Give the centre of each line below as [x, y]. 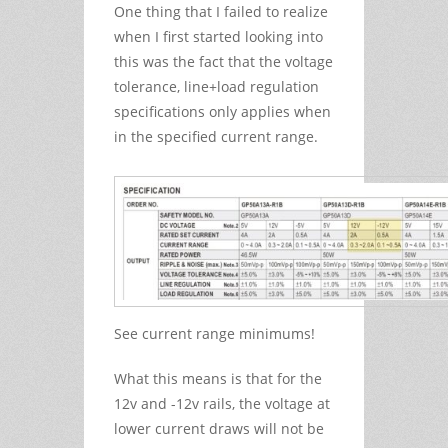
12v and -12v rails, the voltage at [222, 403]
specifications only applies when [222, 111]
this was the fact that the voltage [223, 61]
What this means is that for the [218, 378]
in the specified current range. [216, 136]
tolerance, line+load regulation [216, 86]
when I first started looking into [218, 36]
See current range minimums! [214, 333]
